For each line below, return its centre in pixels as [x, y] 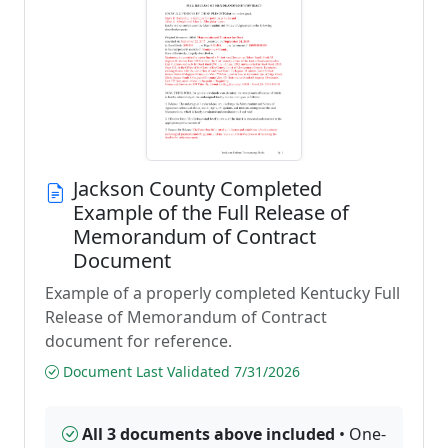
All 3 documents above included [208, 434]
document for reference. [138, 341]
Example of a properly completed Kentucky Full [222, 293]
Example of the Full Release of [211, 212]
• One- [360, 434]
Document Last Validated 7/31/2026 [179, 371]
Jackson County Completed [197, 188]
